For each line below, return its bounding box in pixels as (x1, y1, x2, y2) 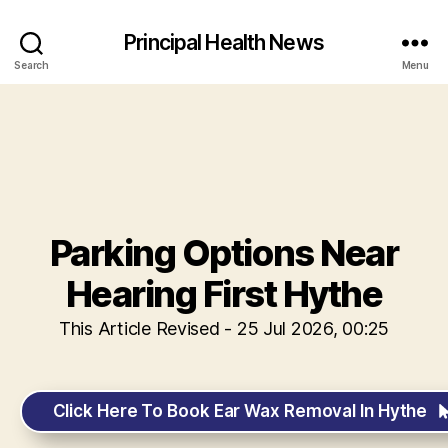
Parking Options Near (49, 231, 399, 275)
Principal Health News (124, 29, 324, 55)
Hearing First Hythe (65, 272, 383, 316)
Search (14, 58, 49, 71)
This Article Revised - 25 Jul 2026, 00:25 (59, 318, 389, 339)
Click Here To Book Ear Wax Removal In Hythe (52, 401, 428, 422)
